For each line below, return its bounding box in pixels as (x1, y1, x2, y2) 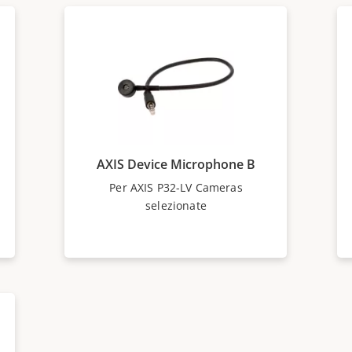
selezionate (145, 198, 207, 213)
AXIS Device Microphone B (96, 156, 255, 173)
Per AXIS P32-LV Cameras (109, 180, 243, 195)
